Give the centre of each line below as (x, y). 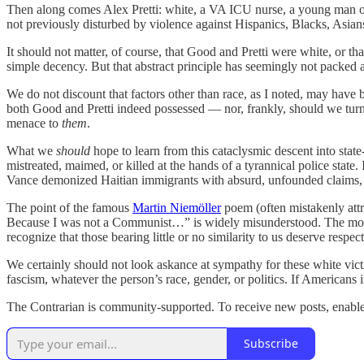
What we (31, 150)
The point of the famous (69, 207)
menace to (34, 123)
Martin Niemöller (177, 207)
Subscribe (271, 344)
